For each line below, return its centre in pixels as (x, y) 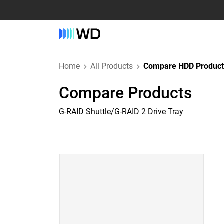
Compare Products (126, 93)
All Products (112, 66)
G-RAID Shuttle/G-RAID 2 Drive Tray (121, 112)
